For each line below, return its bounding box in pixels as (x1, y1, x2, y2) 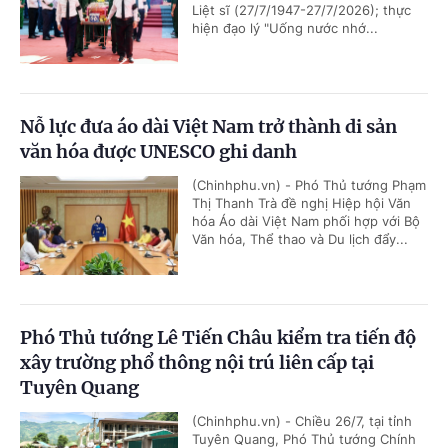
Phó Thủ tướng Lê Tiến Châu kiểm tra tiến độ (20, 326, 416, 350)
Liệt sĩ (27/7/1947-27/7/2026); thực (192, 2, 411, 19)
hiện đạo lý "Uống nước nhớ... (192, 20, 378, 37)
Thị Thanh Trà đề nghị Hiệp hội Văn (192, 195, 411, 212)
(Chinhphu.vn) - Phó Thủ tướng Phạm (192, 177, 426, 194)
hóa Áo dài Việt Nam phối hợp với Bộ (192, 213, 420, 230)
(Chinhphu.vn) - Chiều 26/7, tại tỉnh (192, 413, 412, 430)
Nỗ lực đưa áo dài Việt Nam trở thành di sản (20, 115, 397, 139)
